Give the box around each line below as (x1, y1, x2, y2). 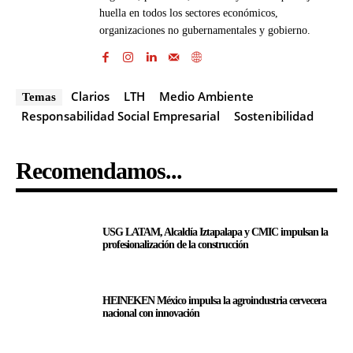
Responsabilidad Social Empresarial (21, 107, 220, 124)
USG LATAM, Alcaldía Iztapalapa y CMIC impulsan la (102, 226, 328, 239)
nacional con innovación (102, 307, 199, 319)
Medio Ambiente (159, 87, 254, 104)
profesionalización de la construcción (102, 239, 248, 251)
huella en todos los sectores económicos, (99, 6, 278, 19)
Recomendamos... (16, 157, 182, 184)
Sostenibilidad (234, 107, 314, 124)
